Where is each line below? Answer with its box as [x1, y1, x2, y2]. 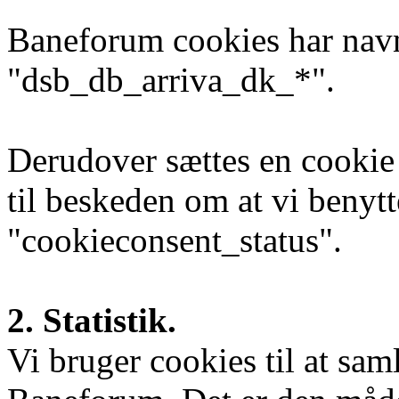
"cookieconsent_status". [7, 221, 342, 260]
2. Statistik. [7, 301, 176, 340]
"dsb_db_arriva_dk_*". [7, 61, 335, 100]
